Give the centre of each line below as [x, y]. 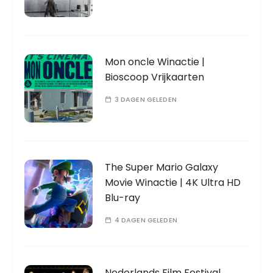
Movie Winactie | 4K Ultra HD [173, 183]
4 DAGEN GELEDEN [146, 220]
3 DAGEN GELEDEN [145, 100]
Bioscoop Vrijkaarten [155, 77]
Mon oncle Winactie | [155, 62]
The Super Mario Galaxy [162, 168]
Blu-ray [123, 198]
